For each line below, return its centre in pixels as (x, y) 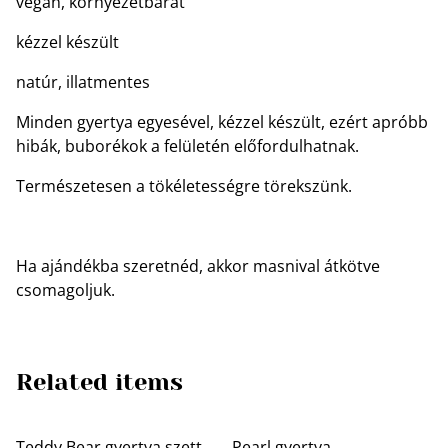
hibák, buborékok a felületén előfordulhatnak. (187, 146)
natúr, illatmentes (83, 82)
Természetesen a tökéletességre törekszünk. (184, 186)
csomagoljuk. (65, 290)
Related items (99, 382)
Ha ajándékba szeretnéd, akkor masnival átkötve (198, 266)
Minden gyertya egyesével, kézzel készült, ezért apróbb (222, 122)
